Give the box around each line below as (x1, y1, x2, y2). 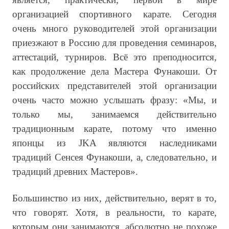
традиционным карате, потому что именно (12, 123, 217, 134)
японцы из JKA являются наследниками (12, 138, 217, 148)
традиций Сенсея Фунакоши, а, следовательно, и (12, 152, 217, 163)
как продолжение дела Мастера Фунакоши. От (12, 66, 217, 77)
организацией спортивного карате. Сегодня (12, 9, 217, 19)
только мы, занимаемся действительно (12, 109, 217, 120)
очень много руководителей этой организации (12, 23, 217, 34)
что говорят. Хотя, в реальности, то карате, (12, 207, 217, 218)
